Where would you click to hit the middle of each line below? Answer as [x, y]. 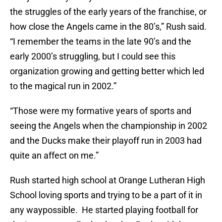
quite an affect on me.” [54, 156]
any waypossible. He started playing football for [104, 210]
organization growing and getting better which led [107, 71]
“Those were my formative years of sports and [101, 111]
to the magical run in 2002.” [63, 86]
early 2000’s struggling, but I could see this [93, 56]
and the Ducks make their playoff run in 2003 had [106, 141]
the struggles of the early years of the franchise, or [108, 12]
